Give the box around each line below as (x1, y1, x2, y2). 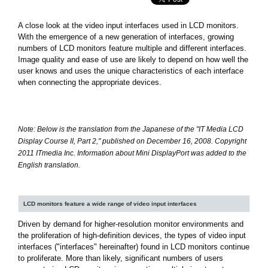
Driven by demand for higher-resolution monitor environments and (18, 219, 243, 229)
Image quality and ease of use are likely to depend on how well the (18, 54, 248, 64)
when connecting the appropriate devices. (18, 77, 162, 87)
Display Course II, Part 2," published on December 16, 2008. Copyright (18, 136, 246, 145)
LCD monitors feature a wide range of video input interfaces (23, 200, 197, 207)
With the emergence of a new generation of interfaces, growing (18, 32, 234, 41)
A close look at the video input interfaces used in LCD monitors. (18, 20, 239, 30)
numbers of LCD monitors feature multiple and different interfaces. (18, 43, 246, 53)
